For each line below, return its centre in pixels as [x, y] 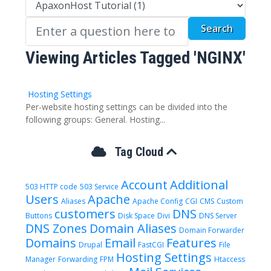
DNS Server [218, 215]
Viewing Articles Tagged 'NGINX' [135, 57]
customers [85, 214]
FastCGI [151, 244]
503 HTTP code [51, 186]
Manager [40, 259]
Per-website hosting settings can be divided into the [126, 106]
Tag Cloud [138, 152]
